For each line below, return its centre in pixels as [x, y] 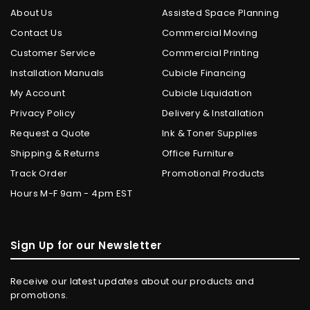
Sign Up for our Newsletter [86, 246]
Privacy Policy [43, 113]
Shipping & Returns [55, 154]
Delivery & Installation [213, 113]
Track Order [39, 174]
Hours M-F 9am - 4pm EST [71, 194]
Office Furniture [198, 154]
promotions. [39, 295]
